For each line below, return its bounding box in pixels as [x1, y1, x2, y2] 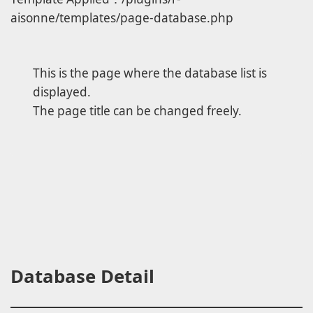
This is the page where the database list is [33, 64, 267, 81]
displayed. [33, 83, 91, 100]
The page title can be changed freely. [33, 102, 242, 119]
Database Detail [10, 263, 154, 289]
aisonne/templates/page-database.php [10, 9, 233, 26]
